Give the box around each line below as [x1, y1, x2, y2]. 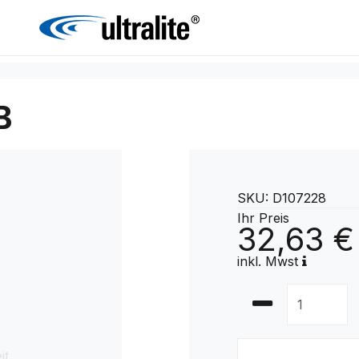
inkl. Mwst [237, 252, 302, 269]
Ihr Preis [237, 209, 289, 226]
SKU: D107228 [237, 189, 326, 206]
